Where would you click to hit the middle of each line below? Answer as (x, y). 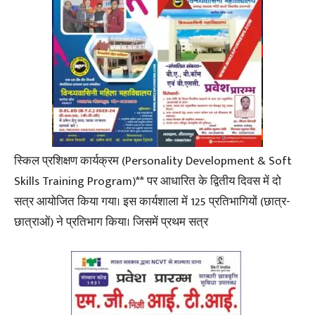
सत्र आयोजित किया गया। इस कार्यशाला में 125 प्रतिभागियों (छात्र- (152, 202)
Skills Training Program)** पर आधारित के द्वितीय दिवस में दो (148, 181)
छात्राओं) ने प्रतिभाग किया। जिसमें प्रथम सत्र (111, 222)
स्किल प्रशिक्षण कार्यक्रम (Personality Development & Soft (153, 161)
